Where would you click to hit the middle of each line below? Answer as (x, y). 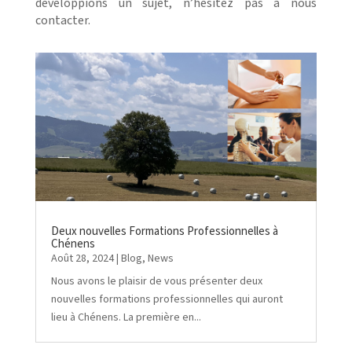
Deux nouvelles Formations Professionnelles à (164, 231)
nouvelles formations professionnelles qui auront (167, 299)
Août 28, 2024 (82, 258)
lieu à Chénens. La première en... (126, 317)
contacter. (62, 21)
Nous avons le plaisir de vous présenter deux (156, 281)
